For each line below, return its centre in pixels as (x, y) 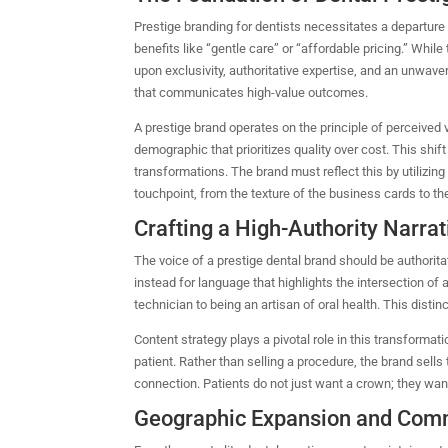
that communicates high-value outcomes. (251, 92)
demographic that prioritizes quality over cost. (263, 149)
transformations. (181, 171)
